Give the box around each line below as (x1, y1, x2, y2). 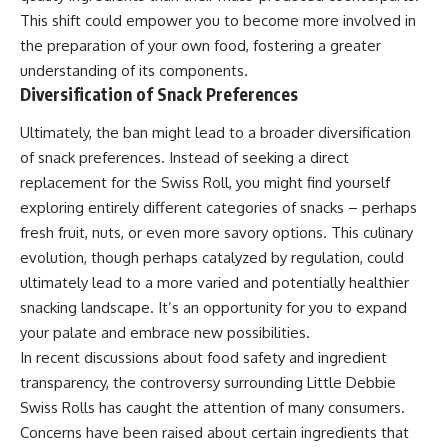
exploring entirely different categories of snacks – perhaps (20, 197, 417, 217)
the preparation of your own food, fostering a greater (20, 36, 381, 56)
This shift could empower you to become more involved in (20, 11, 416, 31)
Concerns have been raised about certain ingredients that (20, 422, 409, 442)
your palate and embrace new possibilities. (20, 322, 310, 342)
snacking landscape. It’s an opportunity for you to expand (20, 297, 407, 317)
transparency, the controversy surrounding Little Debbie (20, 372, 396, 392)
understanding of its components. (20, 61, 248, 81)
